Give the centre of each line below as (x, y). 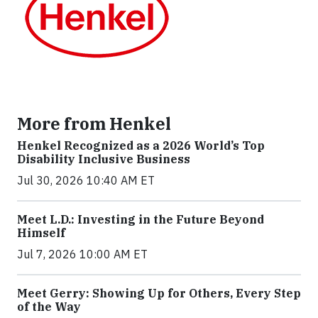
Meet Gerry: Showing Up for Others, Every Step (159, 294)
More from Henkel (94, 124)
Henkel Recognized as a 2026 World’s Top (141, 146)
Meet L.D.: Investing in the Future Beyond (141, 220)
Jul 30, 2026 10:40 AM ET (86, 181)
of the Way (49, 307)
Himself (41, 233)
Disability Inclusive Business (104, 159)
